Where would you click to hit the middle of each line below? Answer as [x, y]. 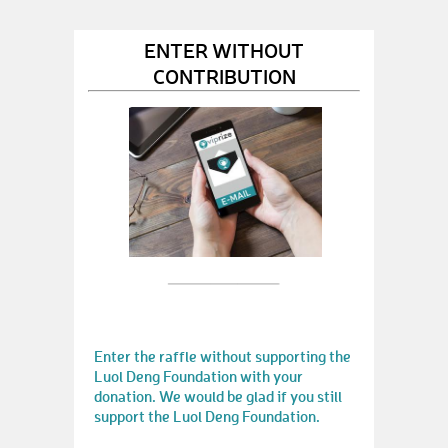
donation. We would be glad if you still [218, 396]
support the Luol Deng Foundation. [207, 416]
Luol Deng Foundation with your [198, 376]
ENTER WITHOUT [224, 49]
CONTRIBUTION [224, 75]
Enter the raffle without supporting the [222, 356]
